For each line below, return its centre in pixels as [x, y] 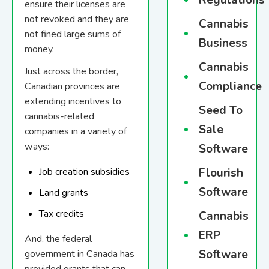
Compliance [230, 87]
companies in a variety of [76, 132]
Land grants [64, 193]
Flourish [221, 173]
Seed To [221, 111]
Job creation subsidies [84, 172]
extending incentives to [73, 102]
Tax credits [62, 214]
